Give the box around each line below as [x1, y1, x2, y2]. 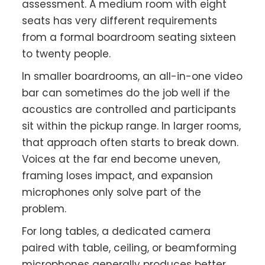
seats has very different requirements [22, 14, 218, 28]
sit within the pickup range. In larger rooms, [22, 119, 241, 134]
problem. [22, 202, 67, 216]
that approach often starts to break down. [22, 135, 239, 150]
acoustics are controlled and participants [22, 102, 237, 117]
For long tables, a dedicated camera [22, 224, 211, 239]
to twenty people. [22, 47, 111, 62]
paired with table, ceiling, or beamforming [22, 241, 237, 256]
